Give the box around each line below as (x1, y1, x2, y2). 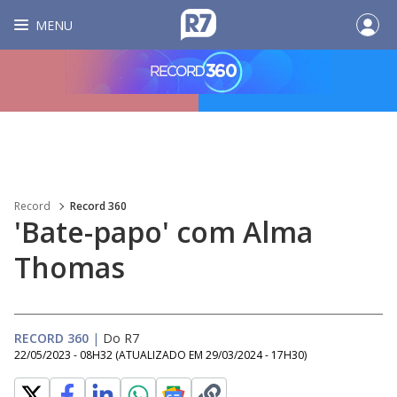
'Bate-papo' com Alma (14, 213, 313, 251)
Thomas (14, 248, 125, 286)
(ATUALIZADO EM (115, 347, 206, 362)
